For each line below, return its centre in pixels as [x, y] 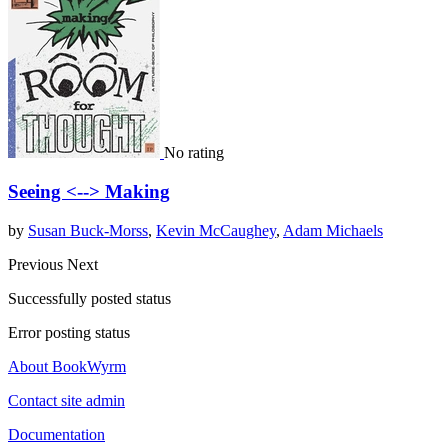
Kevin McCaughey [216, 230]
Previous [37, 264]
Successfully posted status [89, 298]
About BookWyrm [67, 366]
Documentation [56, 434]
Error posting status [69, 332]
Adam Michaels [333, 230]
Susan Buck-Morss [88, 230]
